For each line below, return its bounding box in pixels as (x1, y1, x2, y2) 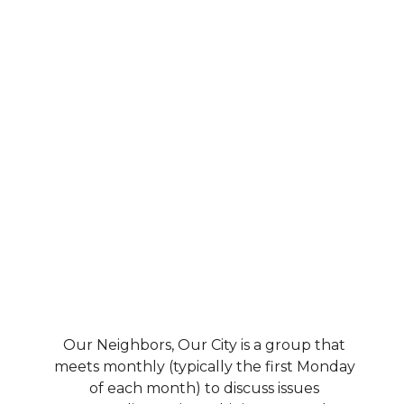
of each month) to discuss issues (89, 379, 319, 397)
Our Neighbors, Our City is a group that (63, 335, 345, 353)
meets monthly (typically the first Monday (53, 357, 355, 375)
